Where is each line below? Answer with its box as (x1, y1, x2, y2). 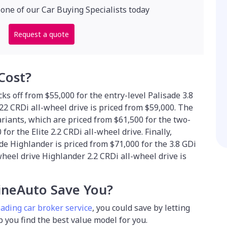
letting (165, 202, 190, 213)
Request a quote (14, 29, 69, 39)
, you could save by (92, 202, 165, 213)
